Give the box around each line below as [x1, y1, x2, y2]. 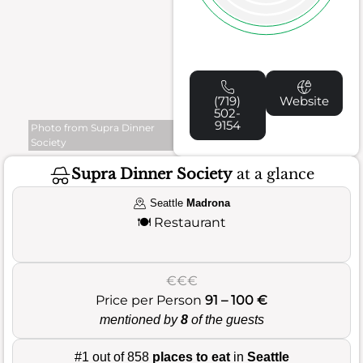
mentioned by [99, 312, 181, 327]
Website [280, 92, 330, 109]
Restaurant [154, 214, 226, 230]
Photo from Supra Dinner [31, 121, 155, 134]
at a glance [232, 165, 314, 184]
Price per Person [96, 292, 205, 308]
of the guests [187, 312, 264, 327]
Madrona [186, 196, 230, 209]
